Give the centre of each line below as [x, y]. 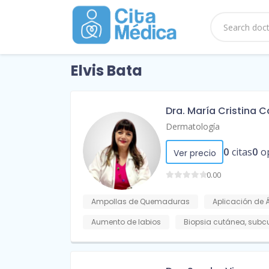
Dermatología [193, 126]
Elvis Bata [107, 71]
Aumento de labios [126, 222]
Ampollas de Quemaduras [141, 202]
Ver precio [195, 153]
